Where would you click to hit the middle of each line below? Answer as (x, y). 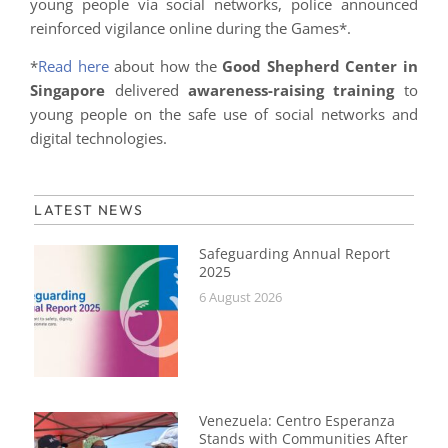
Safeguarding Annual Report (295, 254)
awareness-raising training (291, 89)
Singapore (68, 89)
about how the (165, 65)
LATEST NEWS (89, 210)
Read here (73, 65)
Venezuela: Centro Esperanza (297, 420)
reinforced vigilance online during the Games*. (191, 27)
